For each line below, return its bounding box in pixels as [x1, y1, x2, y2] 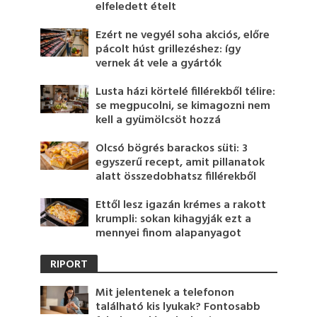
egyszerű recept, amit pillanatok [96, 154, 265, 173]
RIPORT [50, 255, 88, 275]
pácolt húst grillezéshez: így [96, 40, 241, 59]
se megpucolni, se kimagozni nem [96, 97, 271, 116]
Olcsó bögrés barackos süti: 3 [96, 139, 248, 158]
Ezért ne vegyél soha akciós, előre [96, 26, 270, 45]
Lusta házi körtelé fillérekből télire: [96, 83, 276, 102]
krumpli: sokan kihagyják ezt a [96, 210, 252, 229]
